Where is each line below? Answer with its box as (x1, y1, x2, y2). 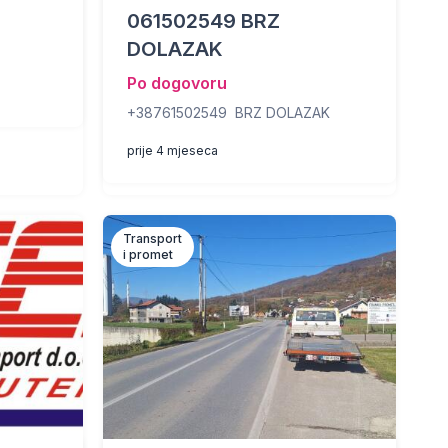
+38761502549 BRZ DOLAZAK (126, 104, 330, 121)
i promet (122, 247, 173, 262)
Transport (122, 231, 182, 246)
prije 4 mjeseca (126, 143, 218, 158)
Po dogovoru (126, 73, 227, 93)
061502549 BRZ (126, 9, 280, 33)
